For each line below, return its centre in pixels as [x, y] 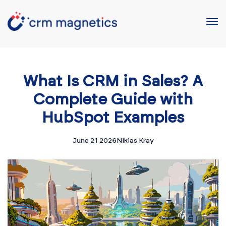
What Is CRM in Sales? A [113, 81]
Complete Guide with [113, 100]
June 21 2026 [94, 140]
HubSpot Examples [113, 118]
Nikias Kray [135, 140]
